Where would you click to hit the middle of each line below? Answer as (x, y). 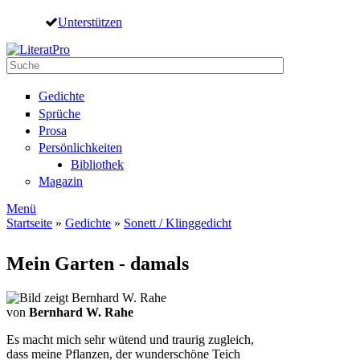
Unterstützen (90, 22)
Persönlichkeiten (80, 147)
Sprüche (59, 113)
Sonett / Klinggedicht (178, 223)
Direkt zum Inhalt (51, 20)
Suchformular (64, 84)
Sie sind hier (57, 243)
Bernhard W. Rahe (81, 313)
